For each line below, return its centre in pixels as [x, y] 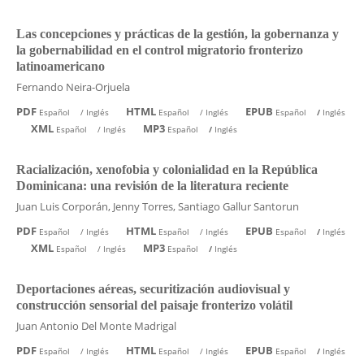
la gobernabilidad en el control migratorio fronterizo [159, 50]
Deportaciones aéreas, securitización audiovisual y [153, 288]
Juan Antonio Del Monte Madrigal [96, 325]
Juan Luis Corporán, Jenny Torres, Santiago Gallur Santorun [157, 206]
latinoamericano [60, 66]
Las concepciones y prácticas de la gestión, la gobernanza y [177, 33]
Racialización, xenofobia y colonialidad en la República [167, 169]
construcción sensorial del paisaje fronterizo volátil [154, 305]
